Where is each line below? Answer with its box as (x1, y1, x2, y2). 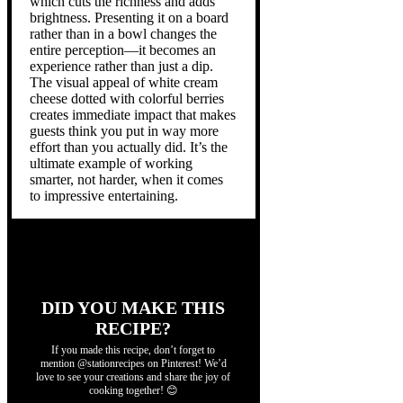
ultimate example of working (30, 155, 193, 171)
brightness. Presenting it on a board (30, 9, 228, 25)
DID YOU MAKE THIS (41, 297, 226, 318)
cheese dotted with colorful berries (30, 90, 224, 106)
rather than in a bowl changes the (30, 25, 217, 41)
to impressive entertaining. (30, 187, 178, 203)
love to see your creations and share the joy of (36, 370, 231, 383)
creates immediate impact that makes (30, 106, 236, 122)
